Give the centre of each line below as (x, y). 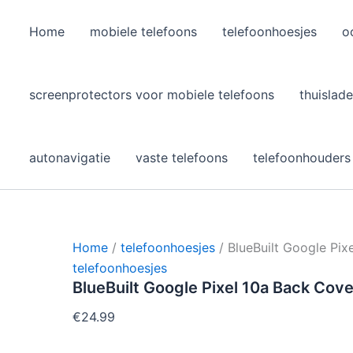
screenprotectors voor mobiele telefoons (152, 95)
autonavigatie (70, 158)
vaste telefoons (182, 158)
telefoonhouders (302, 158)
